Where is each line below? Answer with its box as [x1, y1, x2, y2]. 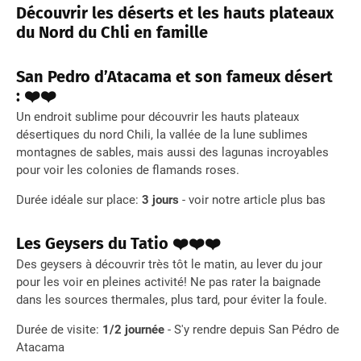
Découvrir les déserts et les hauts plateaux [16, 2, 334, 23]
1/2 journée [102, 322, 164, 337]
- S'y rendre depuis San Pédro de [164, 322, 339, 337]
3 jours [142, 192, 179, 207]
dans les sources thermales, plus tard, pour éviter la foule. [16, 292, 327, 307]
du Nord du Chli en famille [16, 22, 208, 42]
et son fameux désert [172, 66, 333, 86]
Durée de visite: [16, 322, 102, 337]
